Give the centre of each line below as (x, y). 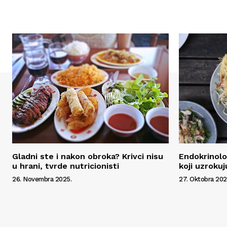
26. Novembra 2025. (42, 179)
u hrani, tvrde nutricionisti (66, 166)
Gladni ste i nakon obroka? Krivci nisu (88, 156)
